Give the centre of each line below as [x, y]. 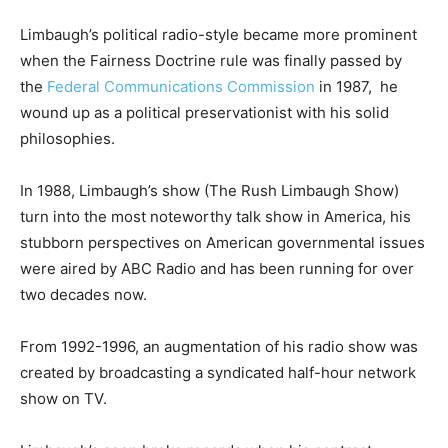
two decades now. [83, 294]
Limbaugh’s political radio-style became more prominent [218, 34]
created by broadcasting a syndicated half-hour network [218, 372]
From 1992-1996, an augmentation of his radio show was [219, 346]
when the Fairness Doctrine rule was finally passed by [211, 60]
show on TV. [65, 398]
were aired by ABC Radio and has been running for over [217, 268]
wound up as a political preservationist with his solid [204, 112]
